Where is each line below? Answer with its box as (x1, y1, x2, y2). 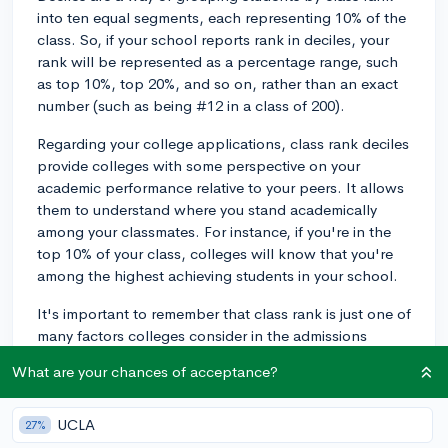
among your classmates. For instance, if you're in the (37, 221, 391, 241)
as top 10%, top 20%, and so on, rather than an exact (37, 73, 398, 93)
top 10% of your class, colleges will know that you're (37, 243, 393, 263)
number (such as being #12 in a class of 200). (37, 95, 345, 115)
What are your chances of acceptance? (12, 362, 278, 381)
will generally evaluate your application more (37, 413, 338, 433)
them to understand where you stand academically (37, 199, 377, 219)
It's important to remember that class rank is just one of (37, 303, 411, 323)
